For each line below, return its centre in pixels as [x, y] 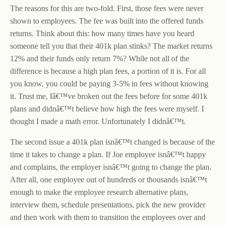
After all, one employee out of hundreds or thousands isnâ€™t [108, 180]
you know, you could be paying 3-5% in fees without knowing [109, 84]
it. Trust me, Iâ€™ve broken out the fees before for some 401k [109, 96]
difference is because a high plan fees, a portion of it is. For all [108, 71]
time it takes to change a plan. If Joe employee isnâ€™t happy [108, 154]
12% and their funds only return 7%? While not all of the [100, 59]
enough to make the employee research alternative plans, [99, 192]
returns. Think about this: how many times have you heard [102, 33]
